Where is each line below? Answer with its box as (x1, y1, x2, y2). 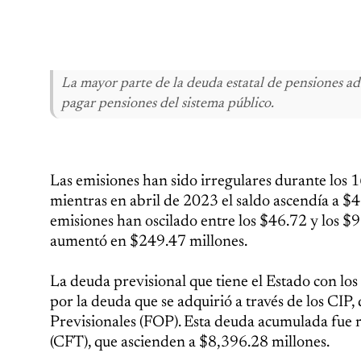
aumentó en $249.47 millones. (50, 234, 247, 250)
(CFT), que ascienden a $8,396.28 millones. (50, 334, 330, 351)
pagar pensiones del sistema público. (61, 97, 274, 111)
